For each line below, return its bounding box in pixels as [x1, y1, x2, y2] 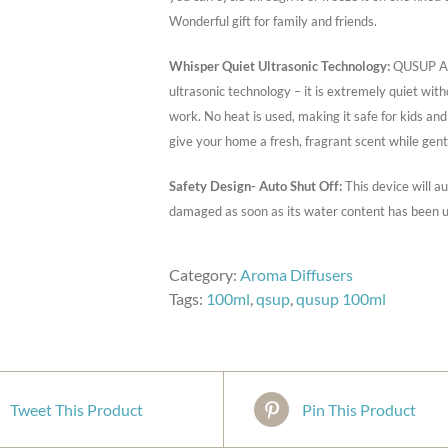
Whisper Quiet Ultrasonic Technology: [169, 58, 390, 74]
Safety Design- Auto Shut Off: [169, 178, 342, 194]
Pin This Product [302, 399, 416, 419]
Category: [169, 265, 240, 284]
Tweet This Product [9, 399, 143, 419]
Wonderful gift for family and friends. [169, 13, 377, 29]
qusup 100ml [296, 289, 386, 308]
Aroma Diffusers [240, 265, 353, 284]
